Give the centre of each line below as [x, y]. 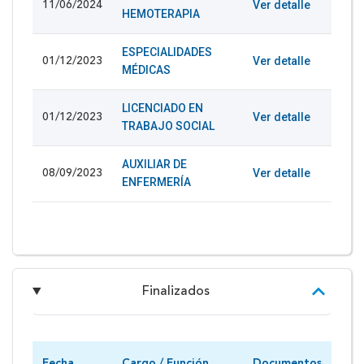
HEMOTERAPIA [161, 13]
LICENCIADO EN [162, 108]
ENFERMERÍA [156, 182]
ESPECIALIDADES [167, 52]
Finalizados [175, 291]
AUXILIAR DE [154, 164]
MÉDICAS [146, 69]
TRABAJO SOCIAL [168, 126]
